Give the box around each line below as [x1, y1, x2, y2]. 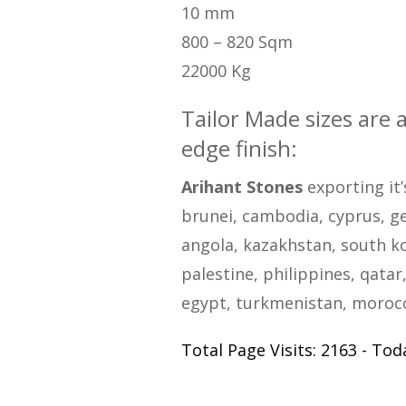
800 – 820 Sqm [180, 31, 293, 53]
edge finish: [180, 133, 297, 164]
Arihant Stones [180, 176, 303, 198]
